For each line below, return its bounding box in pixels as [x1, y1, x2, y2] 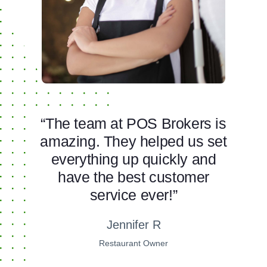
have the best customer [57, 169, 210, 186]
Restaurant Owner [99, 238, 168, 249]
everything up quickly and [51, 151, 216, 168]
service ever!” [89, 187, 178, 204]
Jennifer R [106, 218, 161, 232]
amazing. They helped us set [40, 133, 227, 150]
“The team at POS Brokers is [41, 115, 226, 132]
